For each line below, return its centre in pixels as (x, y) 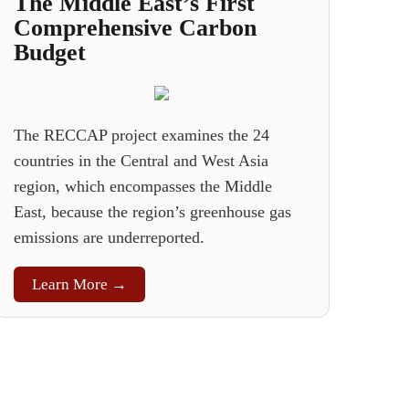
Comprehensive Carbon (136, 28)
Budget (50, 52)
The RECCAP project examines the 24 (142, 135)
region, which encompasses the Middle (143, 186)
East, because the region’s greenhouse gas (153, 212)
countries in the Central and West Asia (142, 161)
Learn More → (80, 284)
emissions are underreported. (110, 237)
